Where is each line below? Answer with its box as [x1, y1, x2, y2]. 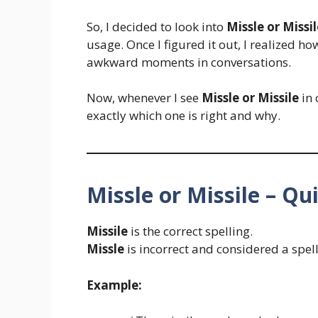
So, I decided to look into [87, 18, 226, 35]
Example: [87, 276, 142, 293]
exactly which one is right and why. [87, 107, 280, 124]
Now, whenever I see [87, 89, 202, 106]
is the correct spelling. [128, 223, 253, 240]
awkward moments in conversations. [87, 53, 291, 70]
